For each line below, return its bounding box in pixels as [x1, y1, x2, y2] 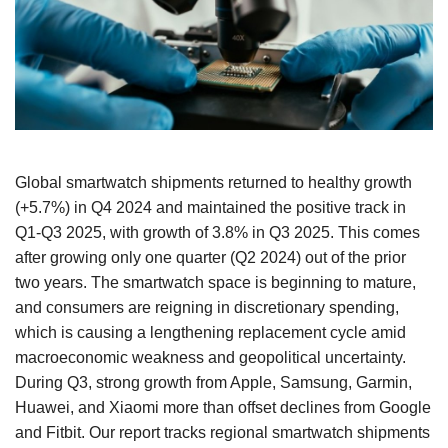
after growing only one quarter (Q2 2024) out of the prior [15, 248, 406, 266]
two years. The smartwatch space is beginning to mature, [15, 273, 416, 291]
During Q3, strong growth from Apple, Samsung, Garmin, [15, 373, 412, 391]
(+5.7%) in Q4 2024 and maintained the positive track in [15, 198, 406, 216]
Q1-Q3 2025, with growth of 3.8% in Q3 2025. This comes [15, 223, 420, 241]
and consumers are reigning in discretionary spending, [15, 298, 399, 316]
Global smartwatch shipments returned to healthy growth [15, 173, 412, 191]
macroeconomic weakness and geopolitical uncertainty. [15, 348, 406, 366]
